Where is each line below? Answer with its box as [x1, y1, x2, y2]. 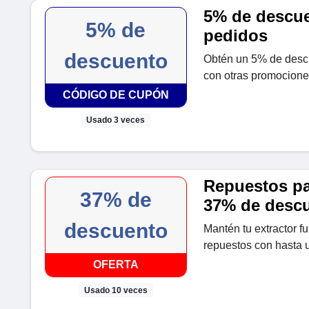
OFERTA [92, 259, 139, 271]
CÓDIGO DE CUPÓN [62, 89, 169, 101]
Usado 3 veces [86, 115, 146, 126]
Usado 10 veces [83, 285, 148, 295]
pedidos [203, 26, 268, 46]
